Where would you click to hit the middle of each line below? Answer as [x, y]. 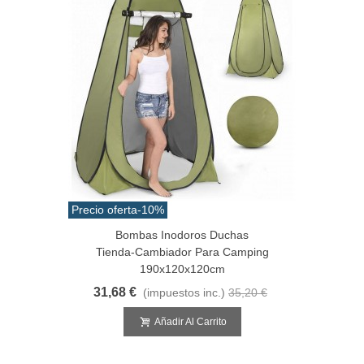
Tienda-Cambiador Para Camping [182, 251]
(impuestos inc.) [184, 292]
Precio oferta [104, 209]
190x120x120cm [182, 269]
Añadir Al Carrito [190, 321]
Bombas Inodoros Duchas [182, 234]
